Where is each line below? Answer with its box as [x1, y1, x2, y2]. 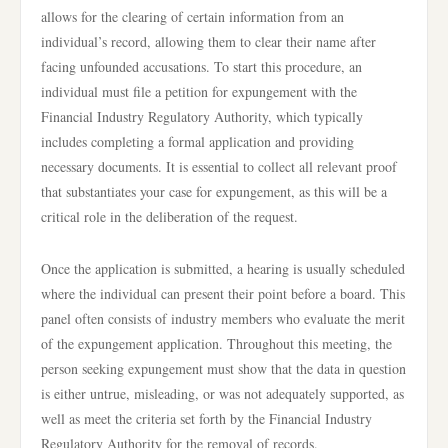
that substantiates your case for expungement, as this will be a [41, 182, 387, 201]
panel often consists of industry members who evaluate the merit [41, 309, 405, 328]
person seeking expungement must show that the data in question [41, 359, 406, 378]
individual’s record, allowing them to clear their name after [41, 32, 376, 51]
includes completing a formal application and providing [41, 132, 354, 151]
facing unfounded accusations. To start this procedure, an [41, 57, 362, 76]
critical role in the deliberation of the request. [41, 207, 298, 226]
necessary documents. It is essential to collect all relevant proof [41, 157, 397, 176]
